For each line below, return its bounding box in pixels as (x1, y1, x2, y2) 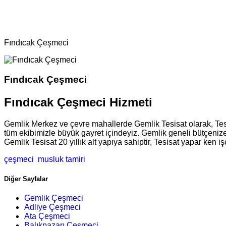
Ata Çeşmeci (24, 212, 70, 221)
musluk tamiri (36, 154, 85, 163)
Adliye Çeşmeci (24, 203, 81, 212)
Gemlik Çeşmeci (24, 194, 83, 203)
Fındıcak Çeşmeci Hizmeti (4, 95, 152, 109)
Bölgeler (4, 4, 34, 13)
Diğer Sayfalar (4, 175, 48, 183)
